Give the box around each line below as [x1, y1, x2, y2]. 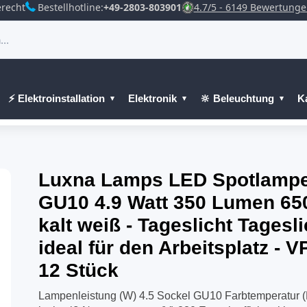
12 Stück [38, 260, 119, 281]
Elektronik [128, 93, 177, 104]
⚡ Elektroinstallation [8, 93, 105, 104]
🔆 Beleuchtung [200, 93, 274, 104]
